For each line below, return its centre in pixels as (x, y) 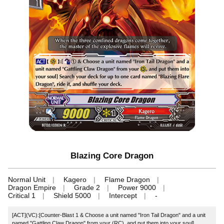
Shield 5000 (72, 196)
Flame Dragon (127, 180)
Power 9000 (137, 188)
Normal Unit (27, 180)
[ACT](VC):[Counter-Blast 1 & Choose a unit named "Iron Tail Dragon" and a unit (109, 215)
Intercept (123, 196)
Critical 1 (22, 196)
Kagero (75, 180)
